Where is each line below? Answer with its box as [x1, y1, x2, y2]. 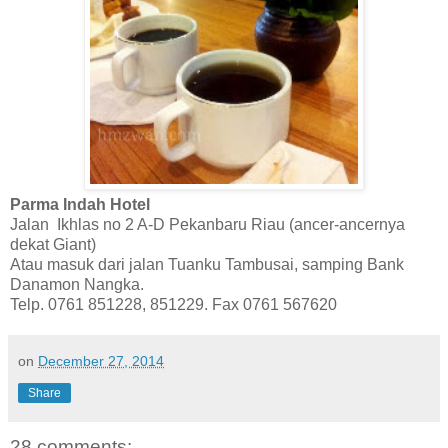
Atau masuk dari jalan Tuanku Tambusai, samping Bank [10, 255, 404, 273]
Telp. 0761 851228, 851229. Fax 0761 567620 [10, 295, 337, 313]
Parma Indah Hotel [10, 195, 150, 213]
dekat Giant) [10, 235, 96, 253]
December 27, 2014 [38, 352, 164, 369]
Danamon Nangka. [10, 275, 144, 293]
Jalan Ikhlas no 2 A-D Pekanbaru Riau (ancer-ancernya [10, 215, 405, 233]
